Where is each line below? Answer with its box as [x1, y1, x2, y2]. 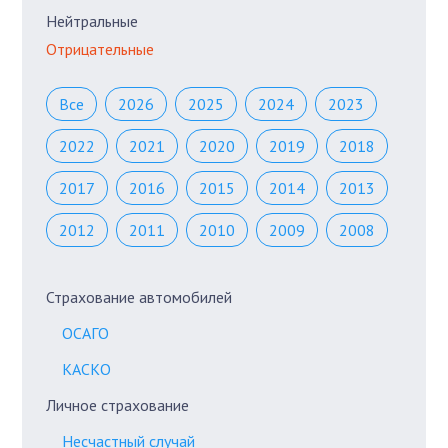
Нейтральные [46, 10, 139, 31]
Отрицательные [46, 38, 155, 59]
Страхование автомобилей [46, 286, 233, 307]
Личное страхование [46, 394, 190, 415]
